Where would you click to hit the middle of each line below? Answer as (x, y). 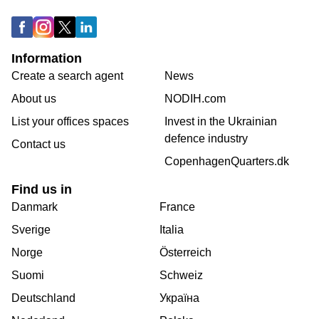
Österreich (185, 253)
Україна (179, 298)
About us (34, 99)
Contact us (38, 145)
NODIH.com (195, 99)
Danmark (35, 207)
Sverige (31, 230)
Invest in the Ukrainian (221, 122)
